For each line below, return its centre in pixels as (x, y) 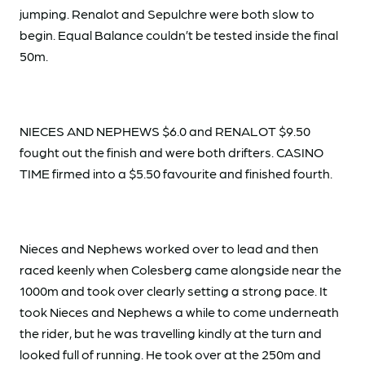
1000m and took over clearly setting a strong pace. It (174, 291)
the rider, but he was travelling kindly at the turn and (171, 333)
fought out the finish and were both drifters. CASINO (172, 152)
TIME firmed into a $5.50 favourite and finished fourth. (176, 174)
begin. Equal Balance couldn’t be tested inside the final (179, 35)
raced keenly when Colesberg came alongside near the (180, 270)
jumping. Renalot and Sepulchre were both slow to (167, 14)
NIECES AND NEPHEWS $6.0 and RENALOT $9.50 (165, 131)
